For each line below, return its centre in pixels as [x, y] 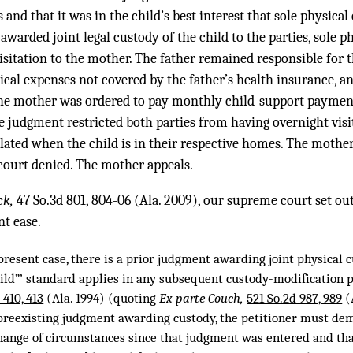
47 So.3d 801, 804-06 [74, 201]
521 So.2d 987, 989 [295, 299]
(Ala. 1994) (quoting [102, 299]
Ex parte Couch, [203, 299]
